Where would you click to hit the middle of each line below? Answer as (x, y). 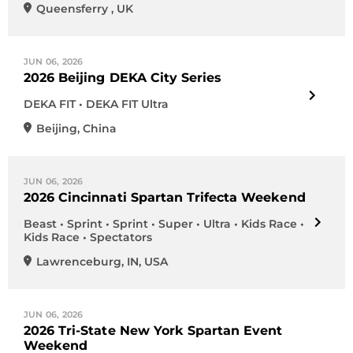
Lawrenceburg (79, 262)
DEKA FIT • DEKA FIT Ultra (96, 104)
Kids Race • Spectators (88, 237)
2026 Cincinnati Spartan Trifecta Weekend (165, 197)
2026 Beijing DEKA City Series (123, 78)
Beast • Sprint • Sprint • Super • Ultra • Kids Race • (164, 224)
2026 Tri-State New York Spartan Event (153, 331)
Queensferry (74, 9)
